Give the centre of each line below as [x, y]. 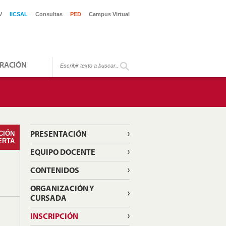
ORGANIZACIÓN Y [62, 188]
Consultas [49, 14]
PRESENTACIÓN [58, 134]
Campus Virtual [109, 14]
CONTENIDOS [54, 170]
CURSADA [48, 198]
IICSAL [19, 14]
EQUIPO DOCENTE [63, 152]
